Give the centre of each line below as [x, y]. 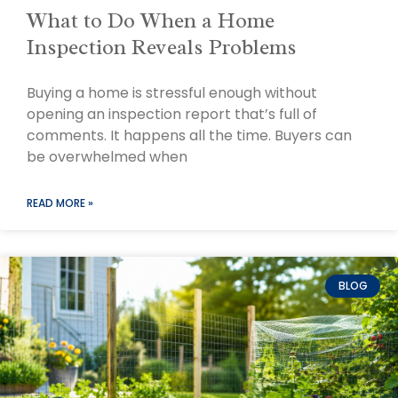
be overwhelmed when [107, 156]
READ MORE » [60, 203]
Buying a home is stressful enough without [172, 92]
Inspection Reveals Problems [162, 47]
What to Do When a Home [151, 20]
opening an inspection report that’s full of [172, 114]
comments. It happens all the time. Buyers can [189, 135]
